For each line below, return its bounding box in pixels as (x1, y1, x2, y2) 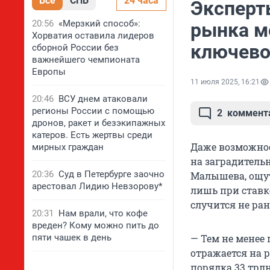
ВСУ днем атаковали (58, 93, 148, 104)
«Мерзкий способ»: (58, 18, 140, 29)
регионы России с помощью (32, 105, 154, 116)
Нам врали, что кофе (58, 208, 148, 219)
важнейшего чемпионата (32, 54, 140, 65)
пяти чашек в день (32, 232, 111, 243)
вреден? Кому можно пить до (32, 220, 159, 231)
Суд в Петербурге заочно (58, 169, 165, 180)
